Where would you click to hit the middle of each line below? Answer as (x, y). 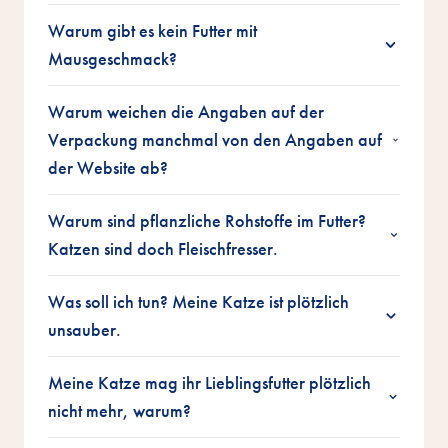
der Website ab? (108, 168)
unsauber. (84, 330)
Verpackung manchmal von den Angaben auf (215, 140)
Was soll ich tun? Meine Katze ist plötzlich (198, 302)
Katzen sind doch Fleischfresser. (163, 249)
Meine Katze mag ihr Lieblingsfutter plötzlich (209, 383)
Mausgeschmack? (112, 59)
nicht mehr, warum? (119, 411)
